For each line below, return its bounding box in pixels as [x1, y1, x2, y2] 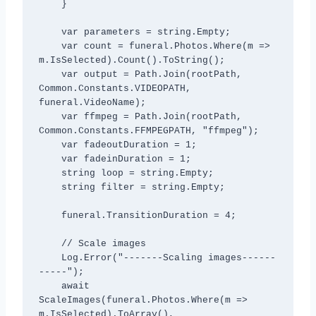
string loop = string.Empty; [38, 167, 61, 178]
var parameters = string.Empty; [38, 26, 61, 37]
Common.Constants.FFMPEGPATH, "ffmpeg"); [38, 125, 259, 136]
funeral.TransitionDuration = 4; [38, 209, 61, 221]
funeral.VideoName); [38, 97, 146, 108]
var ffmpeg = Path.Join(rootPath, [38, 111, 61, 122]
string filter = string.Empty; [38, 181, 61, 193]
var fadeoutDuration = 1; [38, 139, 61, 150]
